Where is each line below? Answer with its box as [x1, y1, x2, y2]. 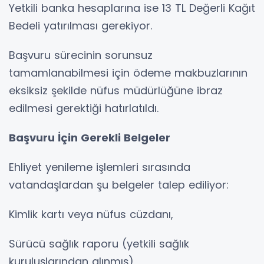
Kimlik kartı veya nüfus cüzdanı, [9, 207, 173, 222]
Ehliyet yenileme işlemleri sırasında [9, 160, 190, 175]
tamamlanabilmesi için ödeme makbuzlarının [9, 65, 247, 81]
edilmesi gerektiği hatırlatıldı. [9, 101, 159, 116]
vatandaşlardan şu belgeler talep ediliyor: [9, 177, 229, 193]
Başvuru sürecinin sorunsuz [9, 48, 153, 63]
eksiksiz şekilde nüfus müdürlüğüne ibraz [9, 83, 223, 98]
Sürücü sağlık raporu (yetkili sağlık [9, 236, 189, 252]
